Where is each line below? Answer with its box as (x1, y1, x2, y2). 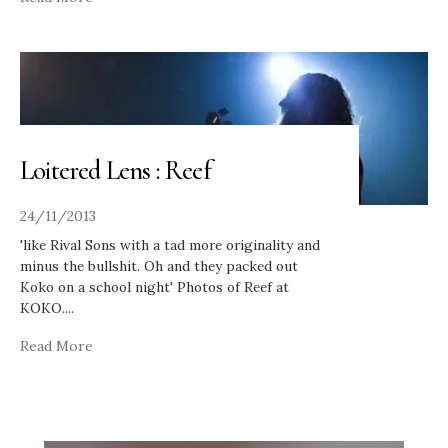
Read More (20, 336, 93, 355)
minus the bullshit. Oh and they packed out (20, 256, 298, 275)
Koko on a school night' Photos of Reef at (20, 277, 289, 296)
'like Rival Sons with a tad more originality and (20, 235, 320, 254)
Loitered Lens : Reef (20, 153, 211, 187)
